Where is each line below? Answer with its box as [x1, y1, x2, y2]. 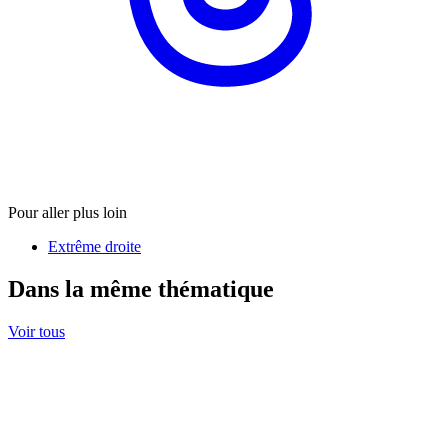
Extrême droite [48, 237, 141, 255]
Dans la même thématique [8, 275, 274, 302]
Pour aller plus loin [8, 203, 127, 221]
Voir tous [8, 322, 65, 340]
